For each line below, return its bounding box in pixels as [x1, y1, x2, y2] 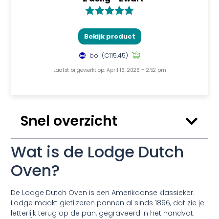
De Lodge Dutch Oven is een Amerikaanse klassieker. [11, 188, 195, 198]
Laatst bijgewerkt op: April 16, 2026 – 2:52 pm [53, 66, 166, 74]
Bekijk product [84, 31, 135, 41]
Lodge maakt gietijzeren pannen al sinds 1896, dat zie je [11, 198, 205, 208]
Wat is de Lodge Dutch [11, 141, 184, 163]
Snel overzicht [21, 111, 118, 131]
